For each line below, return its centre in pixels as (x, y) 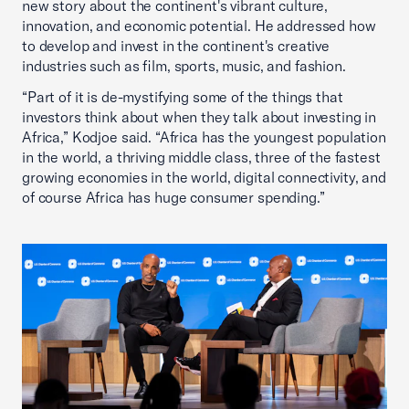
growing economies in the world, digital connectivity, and (204, 178)
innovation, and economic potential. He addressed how (199, 26)
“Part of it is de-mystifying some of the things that (183, 97)
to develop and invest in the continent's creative (176, 46)
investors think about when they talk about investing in (199, 117)
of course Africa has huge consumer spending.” (173, 198)
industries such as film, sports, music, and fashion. (184, 66)
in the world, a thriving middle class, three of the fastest (201, 157)
